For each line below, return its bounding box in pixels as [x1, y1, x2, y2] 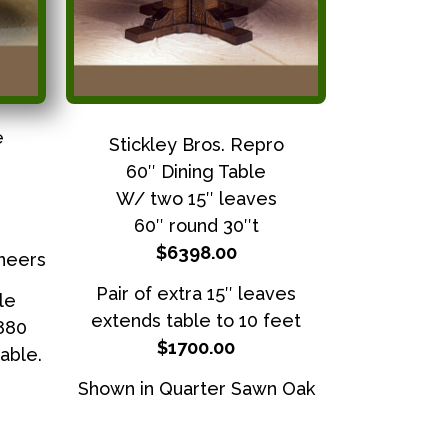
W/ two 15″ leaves [115, 187, 277, 209]
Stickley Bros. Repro [108, 133, 284, 155]
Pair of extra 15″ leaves [96, 282, 296, 304]
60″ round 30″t [133, 214, 259, 236]
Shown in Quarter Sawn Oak [77, 378, 315, 400]
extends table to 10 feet [91, 309, 301, 331]
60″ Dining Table [126, 160, 266, 182]
